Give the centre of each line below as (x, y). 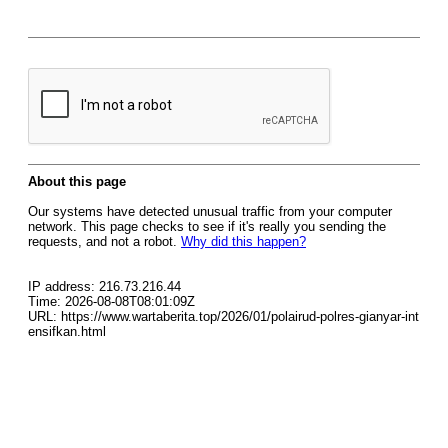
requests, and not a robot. (104, 241)
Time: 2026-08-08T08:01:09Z (111, 301)
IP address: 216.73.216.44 (104, 286)
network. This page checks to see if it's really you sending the (207, 226)
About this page (77, 181)
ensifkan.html (67, 331)
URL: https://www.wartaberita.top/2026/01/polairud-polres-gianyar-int (223, 316)
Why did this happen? (243, 241)
